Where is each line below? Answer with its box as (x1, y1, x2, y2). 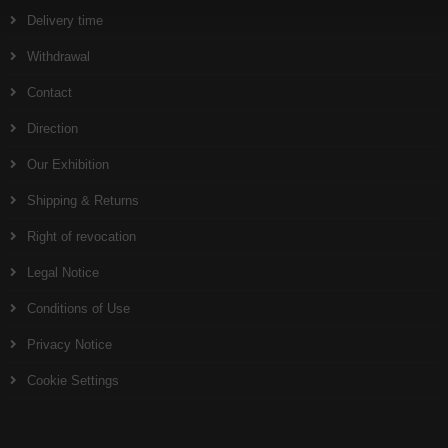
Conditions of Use (27, 301, 130, 316)
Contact (27, 85, 72, 100)
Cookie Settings (27, 373, 119, 388)
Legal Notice (27, 265, 99, 280)
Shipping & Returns (27, 193, 139, 208)
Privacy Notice (27, 337, 112, 352)
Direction (27, 121, 78, 136)
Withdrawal (27, 49, 90, 64)
